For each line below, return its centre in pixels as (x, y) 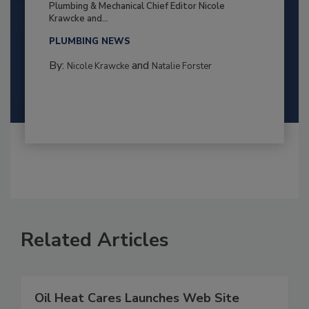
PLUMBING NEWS (89, 42)
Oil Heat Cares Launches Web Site (137, 298)
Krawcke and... (78, 19)
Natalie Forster (181, 67)
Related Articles (95, 240)
